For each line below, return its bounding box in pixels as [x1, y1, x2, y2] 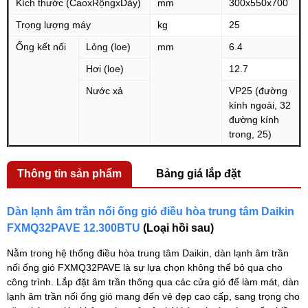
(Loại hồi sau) [140, 221, 214, 234]
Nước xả [86, 85, 123, 96]
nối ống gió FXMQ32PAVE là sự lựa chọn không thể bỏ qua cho [7, 261, 283, 273]
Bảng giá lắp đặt [156, 167, 241, 179]
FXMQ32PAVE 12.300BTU [7, 221, 140, 234]
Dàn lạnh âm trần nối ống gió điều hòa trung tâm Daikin [7, 205, 294, 217]
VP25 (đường [229, 85, 287, 96]
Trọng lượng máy [16, 19, 91, 30]
